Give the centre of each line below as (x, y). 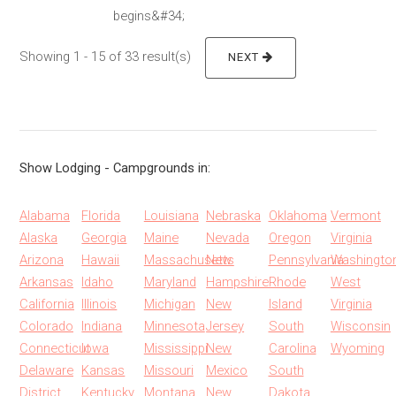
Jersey (225, 326)
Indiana (102, 326)
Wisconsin (360, 326)
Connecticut (55, 348)
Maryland (170, 282)
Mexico (227, 370)
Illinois (99, 304)
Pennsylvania (306, 259)
